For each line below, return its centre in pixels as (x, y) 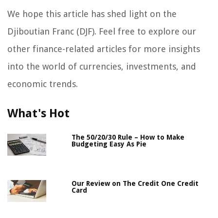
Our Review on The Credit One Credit (135, 184)
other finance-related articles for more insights (104, 49)
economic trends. (43, 84)
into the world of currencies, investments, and (102, 67)
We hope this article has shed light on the (92, 14)
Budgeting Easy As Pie (109, 144)
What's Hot (38, 114)
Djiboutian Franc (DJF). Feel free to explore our (102, 32)
